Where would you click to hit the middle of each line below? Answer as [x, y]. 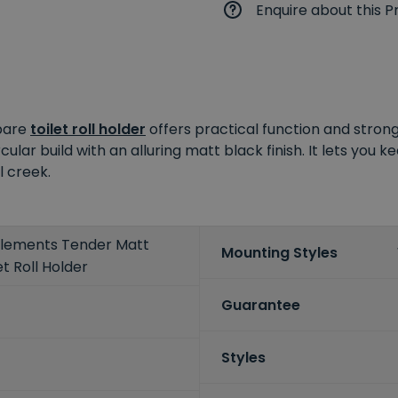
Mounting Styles [279, 252]
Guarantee [260, 305]
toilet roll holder [88, 130]
